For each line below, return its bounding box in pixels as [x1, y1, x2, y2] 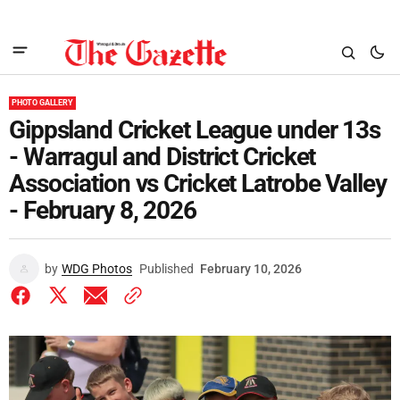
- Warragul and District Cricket [9, 142, 316, 171]
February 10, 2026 [200, 262, 302, 276]
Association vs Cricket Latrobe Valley [9, 169, 387, 198]
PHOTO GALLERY [12, 98, 73, 107]
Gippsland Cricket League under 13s [9, 115, 380, 145]
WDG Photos [62, 262, 132, 276]
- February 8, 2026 [9, 196, 196, 225]
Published [139, 262, 194, 276]
